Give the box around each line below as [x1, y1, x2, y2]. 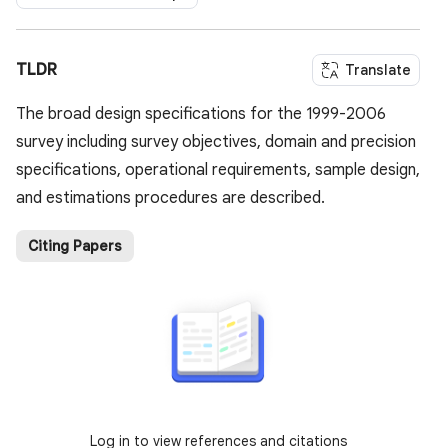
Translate [345, 61, 411, 80]
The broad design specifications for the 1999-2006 [16, 104, 386, 125]
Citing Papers [28, 237, 122, 256]
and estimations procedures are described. [16, 188, 325, 209]
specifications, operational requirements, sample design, [16, 160, 420, 181]
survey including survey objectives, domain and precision [16, 132, 416, 153]
